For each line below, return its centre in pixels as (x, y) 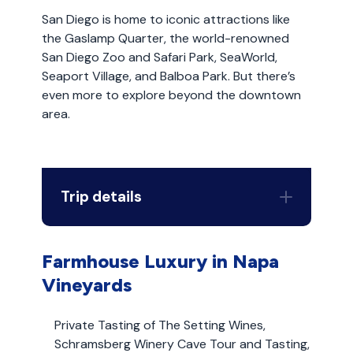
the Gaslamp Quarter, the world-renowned (165, 38)
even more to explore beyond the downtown (171, 95)
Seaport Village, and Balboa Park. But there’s (168, 76)
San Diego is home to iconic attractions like (165, 19)
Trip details (101, 197)
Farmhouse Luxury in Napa (160, 261)
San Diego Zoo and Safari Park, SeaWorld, (159, 57)
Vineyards (86, 285)
